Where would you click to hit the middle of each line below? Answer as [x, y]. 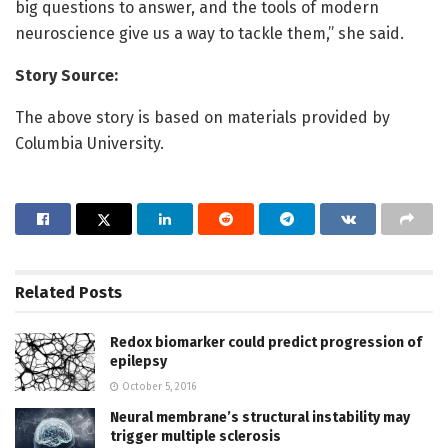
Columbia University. [89, 144]
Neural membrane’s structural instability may [260, 418]
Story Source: [66, 76]
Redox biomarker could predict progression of [266, 343]
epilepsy [138, 362]
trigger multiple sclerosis [195, 437]
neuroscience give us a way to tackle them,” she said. [209, 34]
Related [45, 293]
